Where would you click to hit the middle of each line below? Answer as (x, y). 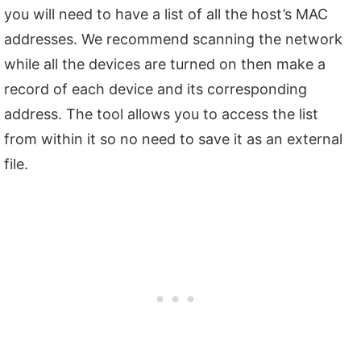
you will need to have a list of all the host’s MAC (166, 15)
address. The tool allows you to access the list (161, 114)
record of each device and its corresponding (156, 89)
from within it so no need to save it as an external (173, 139)
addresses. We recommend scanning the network (173, 39)
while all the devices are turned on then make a (165, 64)
